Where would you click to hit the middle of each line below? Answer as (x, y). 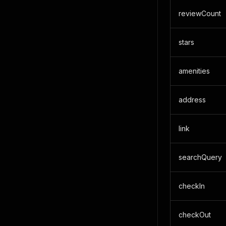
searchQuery (200, 157)
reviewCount (200, 13)
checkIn (192, 186)
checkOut (195, 215)
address (192, 100)
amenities (194, 71)
